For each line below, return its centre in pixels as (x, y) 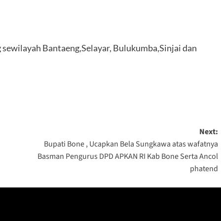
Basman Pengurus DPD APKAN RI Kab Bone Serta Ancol (128, 157)
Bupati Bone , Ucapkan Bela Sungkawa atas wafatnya (131, 144)
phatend (204, 169)
